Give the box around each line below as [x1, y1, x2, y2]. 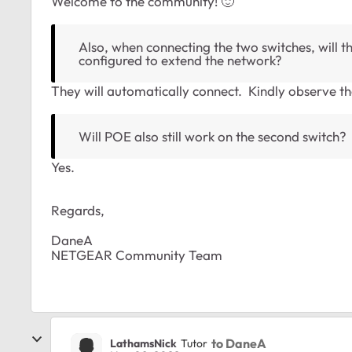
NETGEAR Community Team [51, 247, 222, 263]
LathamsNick [110, 335, 177, 350]
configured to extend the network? [79, 52, 282, 68]
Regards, [51, 202, 104, 218]
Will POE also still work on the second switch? [79, 128, 346, 145]
